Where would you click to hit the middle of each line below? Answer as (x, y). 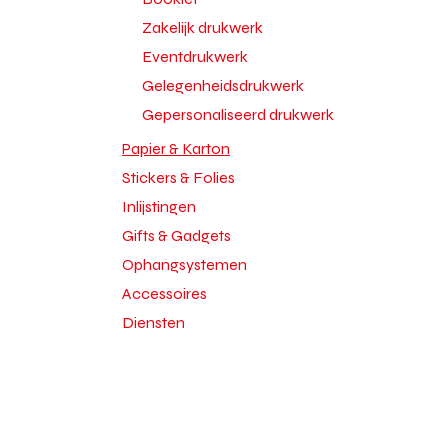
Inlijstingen (159, 206)
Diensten (153, 322)
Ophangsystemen (184, 264)
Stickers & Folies (178, 177)
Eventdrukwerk (195, 56)
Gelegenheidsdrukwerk (223, 85)
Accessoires (164, 293)
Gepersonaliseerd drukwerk (238, 114)
